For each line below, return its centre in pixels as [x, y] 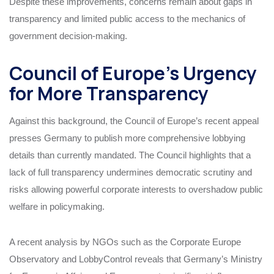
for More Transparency [109, 93]
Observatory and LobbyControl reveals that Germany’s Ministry [136, 259]
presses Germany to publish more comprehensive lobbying [127, 138]
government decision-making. [68, 35]
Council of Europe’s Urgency [133, 73]
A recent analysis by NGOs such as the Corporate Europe [125, 242]
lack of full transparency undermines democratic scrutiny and [131, 172]
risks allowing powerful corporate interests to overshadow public [136, 189]
